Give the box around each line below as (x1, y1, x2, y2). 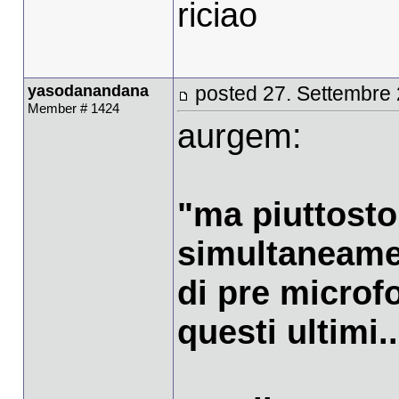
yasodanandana (27, 81, 149, 100)
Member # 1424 (27, 100, 119, 116)
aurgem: (176, 116, 302, 155)
